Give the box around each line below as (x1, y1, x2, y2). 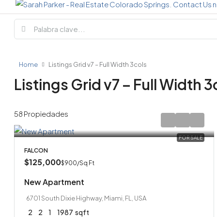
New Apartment (24, 176, 84, 187)
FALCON (24, 146, 48, 154)
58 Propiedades (14, 109, 68, 118)
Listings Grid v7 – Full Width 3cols (48, 61, 147, 68)
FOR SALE (178, 135, 202, 140)
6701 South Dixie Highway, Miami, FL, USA (26, 194, 146, 202)
